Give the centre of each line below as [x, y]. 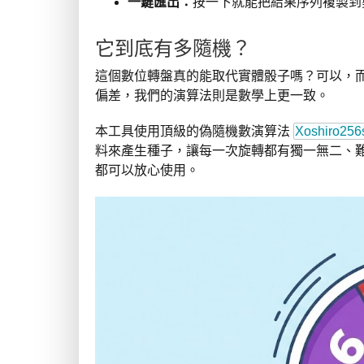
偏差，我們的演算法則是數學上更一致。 [212, 96]
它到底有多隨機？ [173, 48]
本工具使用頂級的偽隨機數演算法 [194, 132]
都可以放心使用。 [147, 171]
